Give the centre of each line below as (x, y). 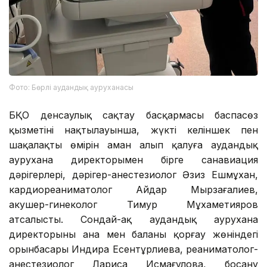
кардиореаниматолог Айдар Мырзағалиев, (133, 189)
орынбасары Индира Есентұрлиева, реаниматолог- (133, 249)
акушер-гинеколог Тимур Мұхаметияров (133, 204)
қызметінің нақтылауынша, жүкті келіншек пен (133, 130)
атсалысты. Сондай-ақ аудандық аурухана (133, 219)
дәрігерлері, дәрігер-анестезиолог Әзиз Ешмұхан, (133, 174)
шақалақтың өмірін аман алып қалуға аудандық (133, 145)
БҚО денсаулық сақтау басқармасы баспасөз (133, 115)
